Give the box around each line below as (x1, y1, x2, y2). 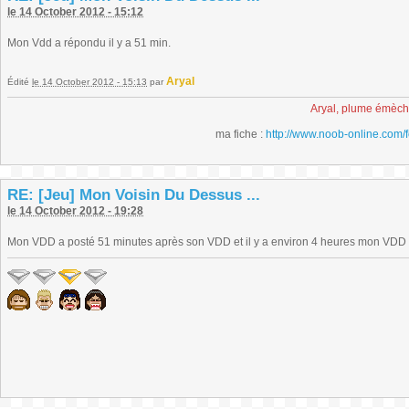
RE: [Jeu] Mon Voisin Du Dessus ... (7, 186, 260, 204)
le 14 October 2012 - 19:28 (7, 204, 143, 217)
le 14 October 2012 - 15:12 (7, 5, 143, 18)
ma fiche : (215, 128, 266, 141)
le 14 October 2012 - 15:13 (32, 77, 147, 87)
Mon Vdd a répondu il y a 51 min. (7, 37, 171, 49)
